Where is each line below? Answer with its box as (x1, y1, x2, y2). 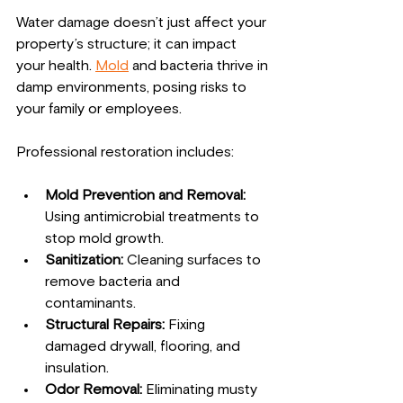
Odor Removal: (45, 381, 142, 397)
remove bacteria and (45, 273, 184, 289)
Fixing (165, 317, 209, 332)
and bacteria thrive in (129, 58, 272, 73)
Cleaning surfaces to (123, 252, 264, 267)
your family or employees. (16, 101, 182, 116)
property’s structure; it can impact (16, 36, 240, 51)
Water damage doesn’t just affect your (16, 14, 270, 30)
